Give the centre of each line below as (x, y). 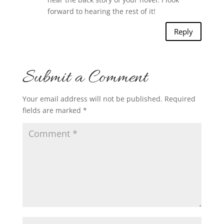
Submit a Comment (85, 78)
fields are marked (52, 110)
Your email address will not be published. (92, 99)
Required (180, 99)
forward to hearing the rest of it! (101, 11)
